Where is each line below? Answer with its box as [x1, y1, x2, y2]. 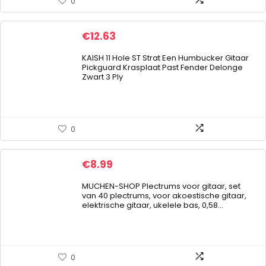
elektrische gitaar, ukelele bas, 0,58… [82, 199, 223, 211]
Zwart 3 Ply [82, 71, 123, 83]
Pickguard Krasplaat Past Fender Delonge [82, 62, 243, 73]
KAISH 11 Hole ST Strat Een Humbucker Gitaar [82, 52, 249, 64]
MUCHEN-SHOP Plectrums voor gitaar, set [82, 180, 240, 192]
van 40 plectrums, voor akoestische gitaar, [82, 190, 246, 201]
